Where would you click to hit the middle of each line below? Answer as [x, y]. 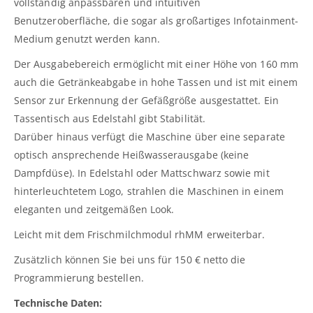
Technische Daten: [58, 303]
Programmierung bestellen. [79, 277]
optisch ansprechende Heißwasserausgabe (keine [132, 154]
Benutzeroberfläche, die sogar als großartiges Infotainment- [156, 20]
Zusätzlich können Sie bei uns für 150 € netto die [130, 259]
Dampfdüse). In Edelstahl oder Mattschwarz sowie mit [142, 173]
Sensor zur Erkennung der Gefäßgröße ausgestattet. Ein [146, 100]
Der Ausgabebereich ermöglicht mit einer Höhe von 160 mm [156, 64]
